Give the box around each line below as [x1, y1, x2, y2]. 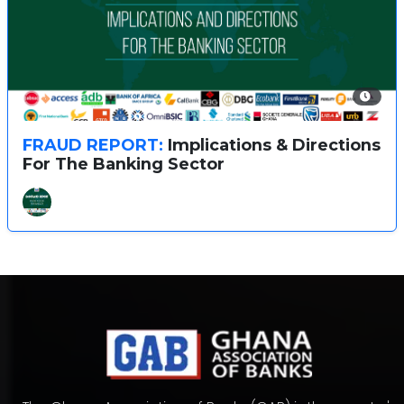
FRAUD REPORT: [23, 135, 163, 154]
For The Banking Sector [23, 154, 225, 173]
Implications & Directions [163, 135, 381, 154]
